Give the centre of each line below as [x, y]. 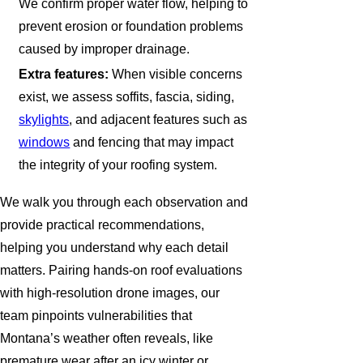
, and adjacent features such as [158, 120]
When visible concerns [176, 75]
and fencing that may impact [152, 143]
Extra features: [64, 75]
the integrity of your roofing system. [118, 165]
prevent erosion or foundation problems [131, 27]
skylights [44, 120]
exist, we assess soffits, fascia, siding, [127, 97]
